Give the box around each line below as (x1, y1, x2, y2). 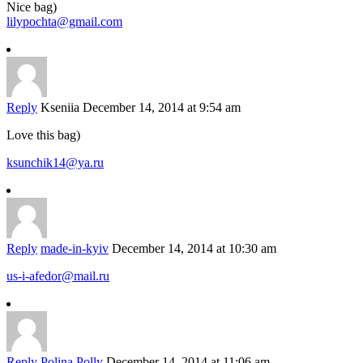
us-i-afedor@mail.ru (6, 269, 109, 284)
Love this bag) (6, 128, 80, 143)
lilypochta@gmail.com (6, 15, 122, 29)
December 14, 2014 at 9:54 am (83, 100, 241, 115)
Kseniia (41, 100, 79, 115)
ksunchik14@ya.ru (6, 156, 104, 170)
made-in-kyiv (41, 241, 109, 256)
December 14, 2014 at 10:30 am (112, 241, 276, 256)
